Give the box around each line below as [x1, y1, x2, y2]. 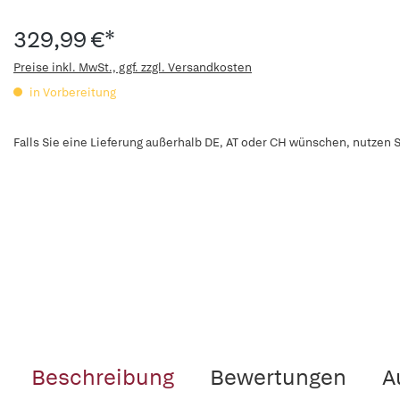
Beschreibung [31, 363, 174, 391]
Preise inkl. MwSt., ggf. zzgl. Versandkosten [13, 60, 252, 75]
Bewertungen [210, 363, 346, 391]
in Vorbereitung [27, 85, 116, 100]
